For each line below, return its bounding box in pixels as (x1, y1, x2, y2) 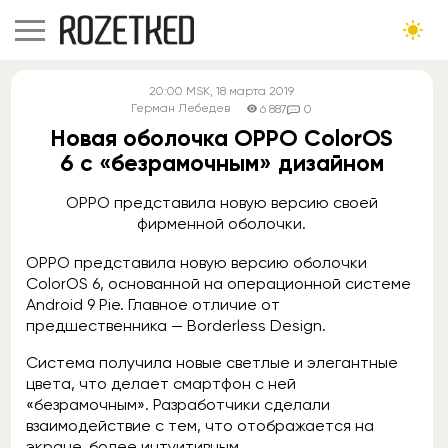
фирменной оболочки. (137, 214, 307, 233)
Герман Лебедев (131, 101, 231, 115)
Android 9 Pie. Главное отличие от (26, 295, 280, 314)
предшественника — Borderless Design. (26, 316, 326, 335)
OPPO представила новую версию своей (65, 193, 378, 212)
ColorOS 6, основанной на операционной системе (26, 274, 411, 293)
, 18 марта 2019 (210, 84, 295, 98)
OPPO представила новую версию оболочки (26, 253, 367, 272)
